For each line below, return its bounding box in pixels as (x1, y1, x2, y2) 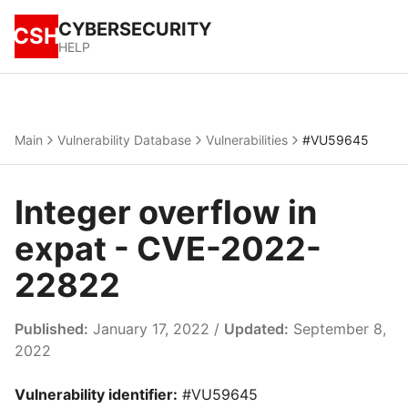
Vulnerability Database (57, 132, 191, 148)
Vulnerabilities (206, 132, 288, 148)
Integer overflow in (15, 192, 317, 232)
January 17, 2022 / (88, 320, 224, 338)
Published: (15, 320, 88, 338)
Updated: (224, 320, 289, 338)
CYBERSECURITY (58, 18, 211, 40)
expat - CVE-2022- (15, 229, 321, 269)
